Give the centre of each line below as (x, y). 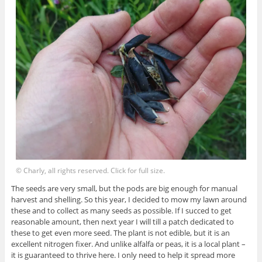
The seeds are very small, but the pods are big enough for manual (124, 188)
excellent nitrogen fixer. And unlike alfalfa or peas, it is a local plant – (128, 244)
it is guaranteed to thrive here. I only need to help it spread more (123, 255)
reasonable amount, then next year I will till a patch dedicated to (122, 221)
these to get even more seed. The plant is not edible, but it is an (120, 232)
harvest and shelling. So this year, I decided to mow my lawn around (129, 199)
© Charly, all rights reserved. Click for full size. (91, 170)
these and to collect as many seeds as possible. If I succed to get (121, 210)
